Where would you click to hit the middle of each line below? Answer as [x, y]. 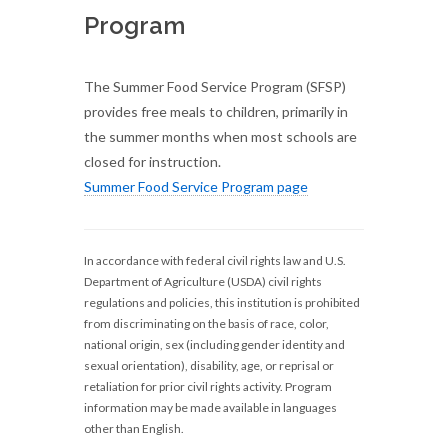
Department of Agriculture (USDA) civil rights [203, 281]
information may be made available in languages [210, 407]
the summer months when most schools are [220, 136]
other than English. [135, 428]
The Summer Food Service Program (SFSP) [215, 86]
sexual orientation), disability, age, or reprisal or [209, 365]
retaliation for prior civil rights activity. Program [208, 386]
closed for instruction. [152, 161]
